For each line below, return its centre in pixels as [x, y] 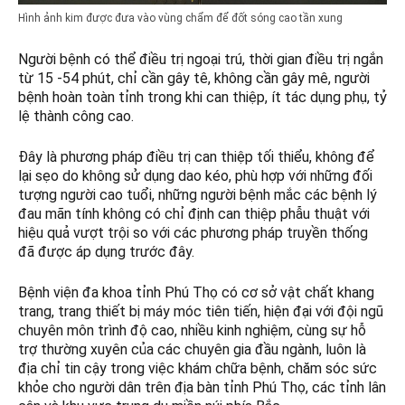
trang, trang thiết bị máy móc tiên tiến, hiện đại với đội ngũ [201, 312]
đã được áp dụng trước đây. [106, 252]
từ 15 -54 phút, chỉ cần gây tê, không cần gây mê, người [194, 79]
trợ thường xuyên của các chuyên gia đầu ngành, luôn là [192, 350]
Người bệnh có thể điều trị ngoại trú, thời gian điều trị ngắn [201, 60]
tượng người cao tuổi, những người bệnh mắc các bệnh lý [198, 195]
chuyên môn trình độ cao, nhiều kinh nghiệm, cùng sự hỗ [192, 331]
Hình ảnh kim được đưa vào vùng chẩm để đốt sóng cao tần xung [180, 19]
